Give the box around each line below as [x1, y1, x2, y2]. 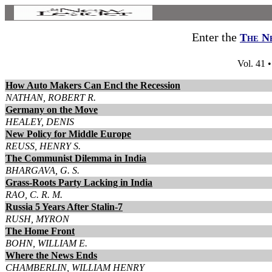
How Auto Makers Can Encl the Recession [5, 80, 180, 90]
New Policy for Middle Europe [5, 129, 131, 139]
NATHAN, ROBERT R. [5, 92, 96, 103]
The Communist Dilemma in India [5, 153, 146, 163]
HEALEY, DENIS [5, 117, 74, 127]
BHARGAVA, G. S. [5, 165, 80, 175]
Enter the [192, 30, 240, 44]
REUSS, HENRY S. [5, 141, 81, 151]
